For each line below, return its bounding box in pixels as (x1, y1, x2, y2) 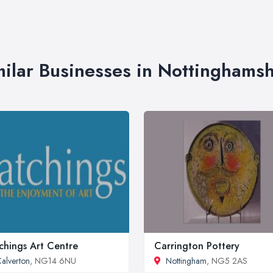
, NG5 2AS (207, 255, 247, 267)
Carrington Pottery (154, 239, 239, 253)
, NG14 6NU (30, 255, 76, 267)
